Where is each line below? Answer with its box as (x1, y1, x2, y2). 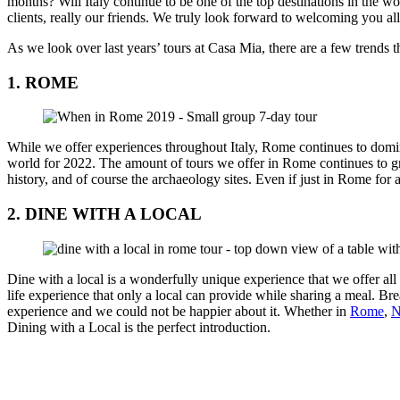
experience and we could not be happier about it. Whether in (7, 303, 350, 319)
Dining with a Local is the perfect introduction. (7, 319, 271, 335)
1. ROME (7, 72, 79, 92)
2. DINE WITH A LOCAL (7, 204, 202, 224)
